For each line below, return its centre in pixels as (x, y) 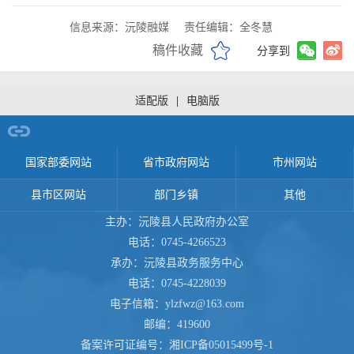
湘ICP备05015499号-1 (221, 345)
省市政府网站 (177, 162)
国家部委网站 (59, 162)
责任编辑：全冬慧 (228, 27)
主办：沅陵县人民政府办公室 (177, 221)
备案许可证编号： (125, 345)
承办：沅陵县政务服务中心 (177, 262)
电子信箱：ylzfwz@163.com (177, 303)
